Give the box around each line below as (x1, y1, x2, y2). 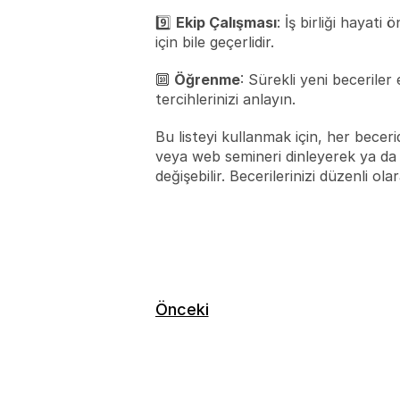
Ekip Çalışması (175, 13, 277, 31)
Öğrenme (173, 71, 240, 88)
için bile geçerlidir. (154, 33, 274, 51)
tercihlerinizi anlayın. (154, 90, 296, 108)
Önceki (154, 300, 209, 319)
